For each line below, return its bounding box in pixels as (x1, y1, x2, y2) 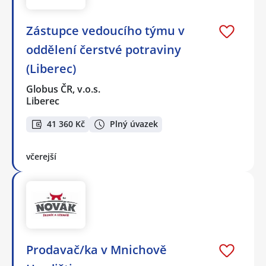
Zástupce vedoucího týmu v (26, 22, 185, 39)
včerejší (26, 150, 56, 162)
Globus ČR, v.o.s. (26, 82, 102, 96)
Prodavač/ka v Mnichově (26, 241, 167, 258)
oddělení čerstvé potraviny (26, 41, 181, 58)
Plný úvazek (110, 118, 158, 130)
